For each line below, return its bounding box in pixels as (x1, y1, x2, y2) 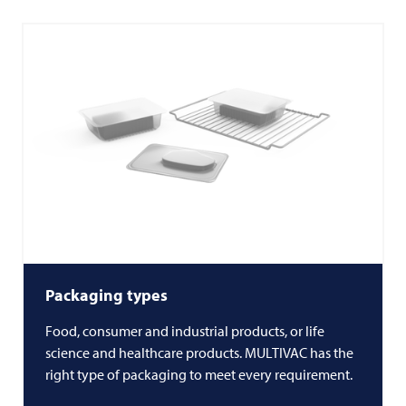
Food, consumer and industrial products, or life (45, 322, 324, 340)
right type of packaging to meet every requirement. (45, 365, 355, 383)
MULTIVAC (245, 343, 307, 362)
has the (307, 343, 353, 362)
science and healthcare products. (45, 343, 245, 362)
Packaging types (45, 285, 168, 305)
